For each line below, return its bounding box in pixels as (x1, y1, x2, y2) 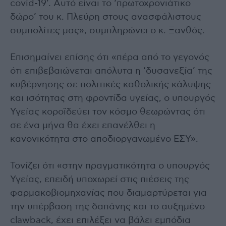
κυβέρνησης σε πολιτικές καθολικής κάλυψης (10, 80, 211, 89)
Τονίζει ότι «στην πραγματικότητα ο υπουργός (10, 161, 210, 171)
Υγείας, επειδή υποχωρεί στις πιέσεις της (10, 175, 189, 184)
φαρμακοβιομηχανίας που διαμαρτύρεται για (10, 188, 207, 198)
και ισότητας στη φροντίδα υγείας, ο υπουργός (10, 93, 215, 103)
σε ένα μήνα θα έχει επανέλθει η (10, 121, 155, 130)
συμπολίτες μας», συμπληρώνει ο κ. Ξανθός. (10, 26, 205, 35)
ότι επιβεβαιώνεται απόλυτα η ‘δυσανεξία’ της (10, 66, 212, 76)
